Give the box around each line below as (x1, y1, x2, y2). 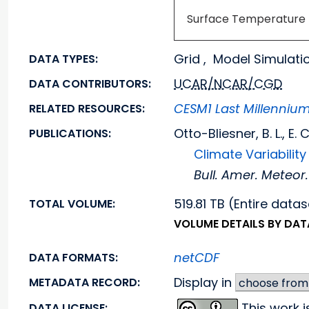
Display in (174, 274, 235, 291)
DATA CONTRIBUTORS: (29, 76, 151, 92)
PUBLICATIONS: (29, 126, 111, 141)
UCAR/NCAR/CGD (174, 75, 282, 92)
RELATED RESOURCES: (29, 101, 145, 117)
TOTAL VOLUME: (29, 196, 115, 212)
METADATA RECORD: (29, 275, 140, 290)
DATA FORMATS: (29, 250, 118, 266)
